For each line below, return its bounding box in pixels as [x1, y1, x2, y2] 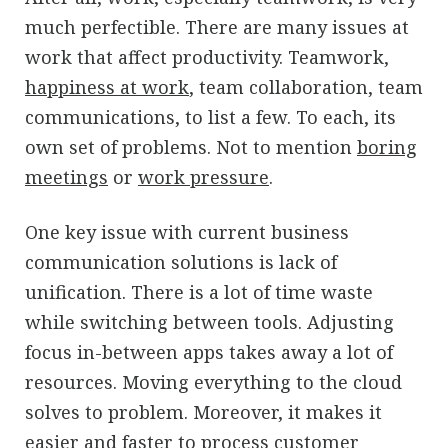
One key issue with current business [25, 219, 349, 244]
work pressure [138, 164, 269, 189]
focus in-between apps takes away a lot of [25, 339, 393, 364]
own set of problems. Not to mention [25, 134, 357, 159]
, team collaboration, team [189, 74, 423, 99]
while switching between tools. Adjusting [25, 309, 394, 334]
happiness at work [25, 74, 189, 99]
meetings [25, 164, 108, 189]
